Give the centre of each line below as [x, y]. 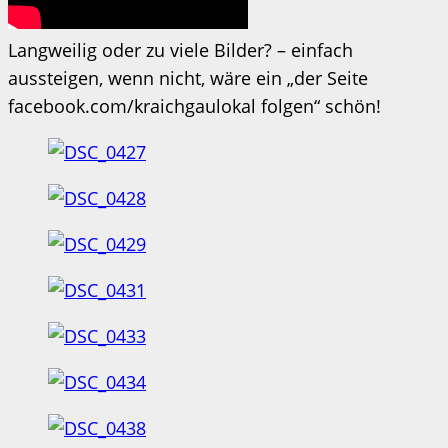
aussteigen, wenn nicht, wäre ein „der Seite [188, 77]
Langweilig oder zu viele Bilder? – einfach [180, 49]
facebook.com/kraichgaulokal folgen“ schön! [194, 105]
